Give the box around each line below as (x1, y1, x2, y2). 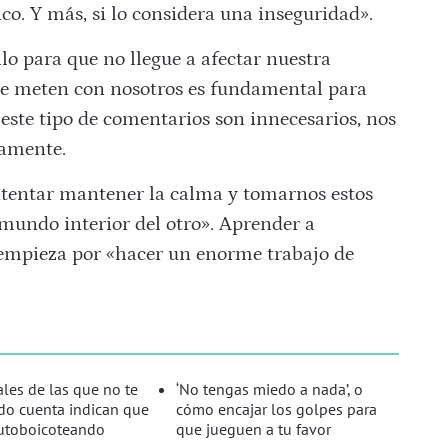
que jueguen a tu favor (176, 419, 332, 440)
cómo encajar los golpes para (176, 399, 378, 420)
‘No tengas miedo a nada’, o (176, 379, 364, 400)
